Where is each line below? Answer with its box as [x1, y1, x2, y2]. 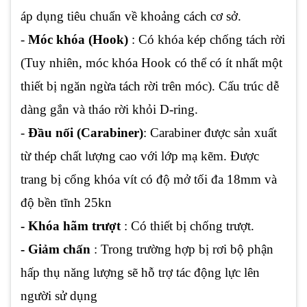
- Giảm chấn [21, 242, 94, 257]
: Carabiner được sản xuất [143, 125, 277, 140]
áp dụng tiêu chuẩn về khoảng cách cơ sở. [21, 9, 241, 24]
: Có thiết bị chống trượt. [121, 219, 254, 234]
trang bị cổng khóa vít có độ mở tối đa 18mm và [21, 172, 277, 187]
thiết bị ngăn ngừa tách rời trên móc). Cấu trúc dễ [21, 79, 279, 94]
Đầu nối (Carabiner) [28, 125, 143, 140]
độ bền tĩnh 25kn [21, 195, 112, 210]
